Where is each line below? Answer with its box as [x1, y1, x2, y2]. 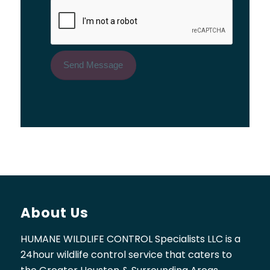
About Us [20, 203, 89, 223]
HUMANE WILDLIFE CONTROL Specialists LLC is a [20, 231, 240, 246]
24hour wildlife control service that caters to [20, 247, 232, 262]
